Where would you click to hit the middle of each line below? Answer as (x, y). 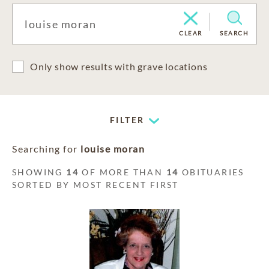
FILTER (127, 120)
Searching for (46, 149)
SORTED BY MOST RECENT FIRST (95, 185)
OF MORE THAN (122, 172)
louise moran (113, 149)
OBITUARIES (211, 172)
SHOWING (39, 172)
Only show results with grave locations (119, 66)
